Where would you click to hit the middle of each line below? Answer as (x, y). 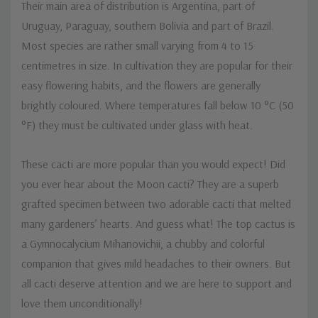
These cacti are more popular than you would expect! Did (153, 164)
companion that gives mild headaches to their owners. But (156, 264)
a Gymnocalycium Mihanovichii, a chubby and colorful (143, 244)
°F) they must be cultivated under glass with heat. (137, 125)
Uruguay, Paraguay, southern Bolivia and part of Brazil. (148, 26)
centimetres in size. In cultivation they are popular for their (157, 66)
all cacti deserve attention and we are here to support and (157, 284)
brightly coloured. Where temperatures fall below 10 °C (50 (158, 105)
